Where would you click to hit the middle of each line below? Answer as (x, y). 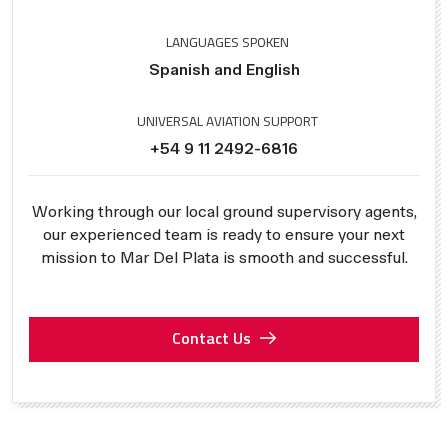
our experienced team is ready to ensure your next (224, 234)
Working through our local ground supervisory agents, (224, 211)
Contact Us (211, 337)
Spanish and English (224, 69)
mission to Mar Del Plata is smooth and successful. (224, 257)
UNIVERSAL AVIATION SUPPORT (226, 120)
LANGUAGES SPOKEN (226, 41)
